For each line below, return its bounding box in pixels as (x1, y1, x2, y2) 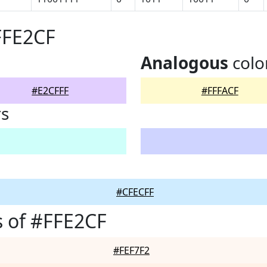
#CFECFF (116, 185, 154, 198)
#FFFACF (201, 84, 238, 97)
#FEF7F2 (113, 244, 150, 257)
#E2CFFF (32, 84, 69, 97)
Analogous (141, 51, 228, 74)
